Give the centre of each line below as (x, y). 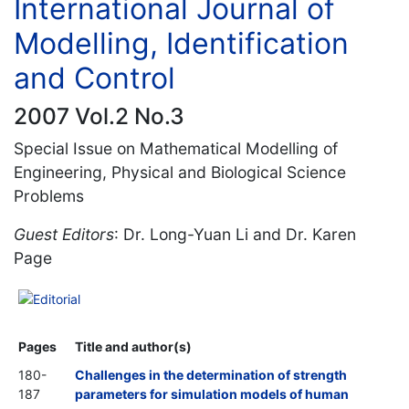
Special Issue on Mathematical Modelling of (176, 148)
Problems (49, 195)
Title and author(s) (133, 346)
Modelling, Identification (181, 43)
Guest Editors (64, 234)
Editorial (57, 299)
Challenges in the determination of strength (211, 374)
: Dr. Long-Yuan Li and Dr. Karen (235, 234)
